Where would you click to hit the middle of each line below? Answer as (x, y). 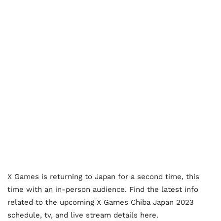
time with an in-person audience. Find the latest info (103, 190)
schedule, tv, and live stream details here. (83, 215)
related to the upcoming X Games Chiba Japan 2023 (101, 203)
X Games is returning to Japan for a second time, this (103, 177)
